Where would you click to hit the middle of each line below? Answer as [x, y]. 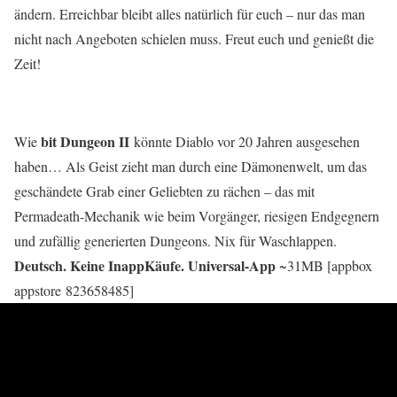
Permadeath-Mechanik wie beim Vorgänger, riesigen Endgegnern [197, 216]
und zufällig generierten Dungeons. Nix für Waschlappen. [175, 241]
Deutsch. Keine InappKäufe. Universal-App [145, 265]
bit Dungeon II [83, 141]
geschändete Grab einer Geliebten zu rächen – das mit [164, 191]
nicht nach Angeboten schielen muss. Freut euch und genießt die [194, 39]
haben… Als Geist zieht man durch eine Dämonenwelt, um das [191, 166]
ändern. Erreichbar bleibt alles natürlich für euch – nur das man [190, 14]
